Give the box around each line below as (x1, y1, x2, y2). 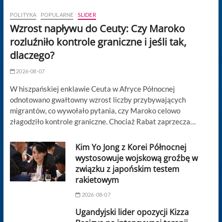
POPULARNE (40, 11, 74, 18)
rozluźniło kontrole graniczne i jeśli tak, (9, 35, 186, 49)
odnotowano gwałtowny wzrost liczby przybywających (9, 95, 186, 105)
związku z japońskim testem (75, 164, 180, 175)
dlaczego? (9, 49, 55, 62)
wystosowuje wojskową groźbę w (75, 153, 198, 164)
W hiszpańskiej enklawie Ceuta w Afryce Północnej (9, 84, 175, 94)
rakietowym (75, 174, 119, 186)
